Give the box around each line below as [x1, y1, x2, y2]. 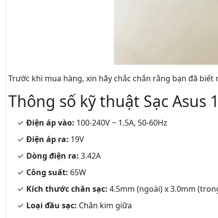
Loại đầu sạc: [26, 200, 77, 211]
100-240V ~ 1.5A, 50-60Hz [74, 117, 167, 128]
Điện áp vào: [26, 117, 74, 128]
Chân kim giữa [77, 200, 132, 211]
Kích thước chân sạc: [26, 183, 108, 194]
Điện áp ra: [26, 134, 69, 145]
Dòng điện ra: [26, 150, 79, 161]
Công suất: [26, 167, 68, 178]
